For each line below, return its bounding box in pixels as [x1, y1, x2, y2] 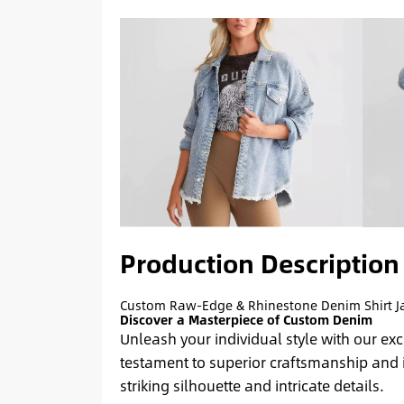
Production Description [119, 243, 399, 282]
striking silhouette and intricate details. [119, 373, 384, 397]
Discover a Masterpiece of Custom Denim [119, 309, 372, 329]
